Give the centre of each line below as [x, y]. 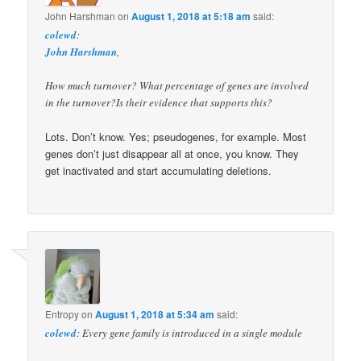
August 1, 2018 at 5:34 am [155, 314]
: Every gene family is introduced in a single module [190, 332]
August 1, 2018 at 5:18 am [191, 17]
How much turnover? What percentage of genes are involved [177, 86]
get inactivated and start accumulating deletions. [159, 171]
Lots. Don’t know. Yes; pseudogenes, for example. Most [176, 137]
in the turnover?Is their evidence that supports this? [159, 103]
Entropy [62, 313]
